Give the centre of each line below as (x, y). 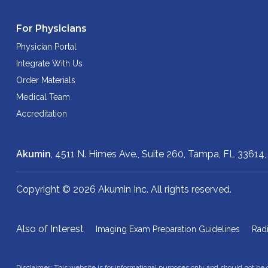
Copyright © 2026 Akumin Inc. (83, 189)
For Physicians (51, 28)
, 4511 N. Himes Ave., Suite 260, (119, 154)
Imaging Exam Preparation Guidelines (168, 229)
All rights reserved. (191, 189)
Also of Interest (50, 229)
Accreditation (42, 113)
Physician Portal (46, 46)
